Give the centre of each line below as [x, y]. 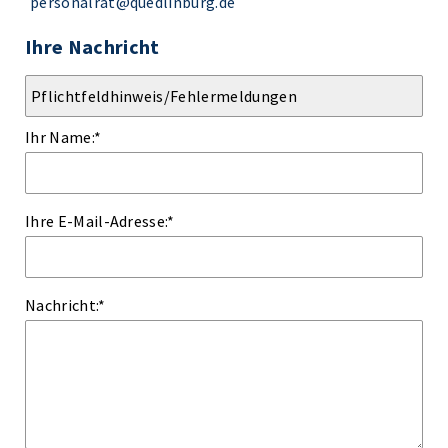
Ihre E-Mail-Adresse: [96, 220]
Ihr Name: [59, 136]
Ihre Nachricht [92, 46]
